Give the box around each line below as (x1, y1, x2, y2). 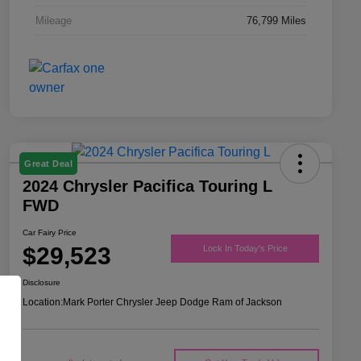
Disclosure (23, 278, 60, 288)
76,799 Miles (247, 15, 306, 27)
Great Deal (24, 159, 73, 169)
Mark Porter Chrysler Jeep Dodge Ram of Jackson (63, 297, 282, 309)
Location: (23, 297, 63, 309)
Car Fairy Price (23, 228, 77, 238)
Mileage (35, 15, 72, 27)
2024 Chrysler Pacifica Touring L (23, 177, 272, 196)
